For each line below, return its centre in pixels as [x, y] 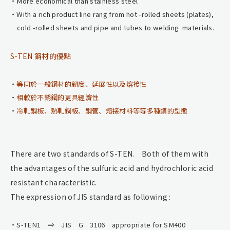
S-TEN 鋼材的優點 [41, 56]
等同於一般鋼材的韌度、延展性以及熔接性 [82, 84]
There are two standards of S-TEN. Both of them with [109, 153]
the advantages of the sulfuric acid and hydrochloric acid [112, 168]
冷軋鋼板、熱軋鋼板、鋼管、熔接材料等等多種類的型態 [102, 110]
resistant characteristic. [54, 182]
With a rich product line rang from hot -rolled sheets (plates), [115, 14]
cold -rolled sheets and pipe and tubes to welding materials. [116, 27]
